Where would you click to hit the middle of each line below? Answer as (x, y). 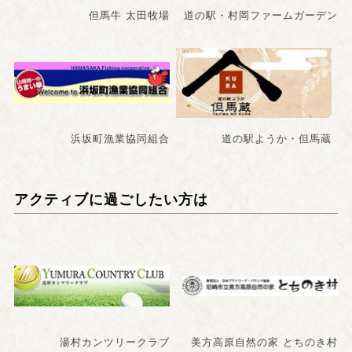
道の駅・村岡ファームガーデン (261, 15)
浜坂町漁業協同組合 (120, 138)
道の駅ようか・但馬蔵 (276, 138)
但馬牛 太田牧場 (129, 15)
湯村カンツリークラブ (114, 342)
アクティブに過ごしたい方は (111, 199)
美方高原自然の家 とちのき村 (265, 342)
